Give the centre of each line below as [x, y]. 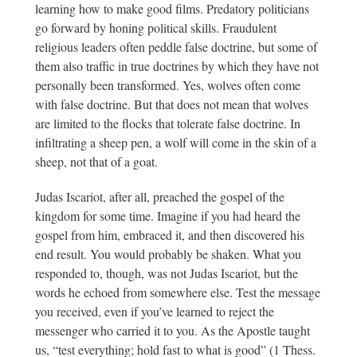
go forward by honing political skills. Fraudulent [156, 27]
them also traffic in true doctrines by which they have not [177, 66]
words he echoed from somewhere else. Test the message [178, 292]
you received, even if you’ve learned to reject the [155, 311]
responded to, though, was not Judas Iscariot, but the [167, 273]
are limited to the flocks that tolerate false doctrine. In [168, 123]
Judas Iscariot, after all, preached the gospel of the [160, 196]
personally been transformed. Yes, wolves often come [168, 85]
